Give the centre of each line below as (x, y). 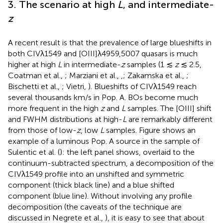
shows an (179, 130)
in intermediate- (91, 65)
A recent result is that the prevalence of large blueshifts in (110, 43)
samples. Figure (133, 130)
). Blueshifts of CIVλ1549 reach (142, 87)
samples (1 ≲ (150, 65)
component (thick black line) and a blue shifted (91, 185)
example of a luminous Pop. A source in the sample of (104, 141)
